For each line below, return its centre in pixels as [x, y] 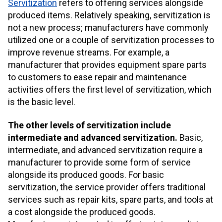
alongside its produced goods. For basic [86, 175]
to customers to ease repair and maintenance [97, 77]
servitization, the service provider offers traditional [107, 187]
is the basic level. [42, 102]
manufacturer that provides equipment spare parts [107, 64]
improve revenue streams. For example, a [89, 52]
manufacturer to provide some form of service [99, 163]
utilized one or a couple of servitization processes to [111, 40]
